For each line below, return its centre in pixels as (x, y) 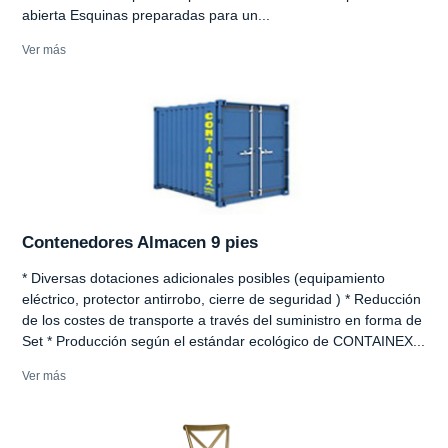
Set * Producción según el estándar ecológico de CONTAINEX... (223, 340)
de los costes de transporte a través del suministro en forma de (222, 319)
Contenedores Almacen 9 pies (140, 242)
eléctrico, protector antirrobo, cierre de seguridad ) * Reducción (221, 298)
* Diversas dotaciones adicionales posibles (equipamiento (203, 277)
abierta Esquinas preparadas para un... (146, 14)
